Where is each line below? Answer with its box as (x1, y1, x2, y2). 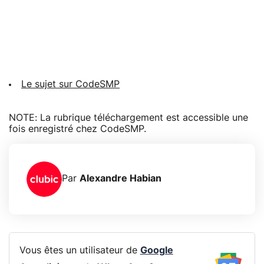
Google (140, 246, 173, 256)
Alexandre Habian (80, 174, 161, 184)
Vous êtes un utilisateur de (19, 246, 140, 256)
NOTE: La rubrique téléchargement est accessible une (9, 113, 248, 123)
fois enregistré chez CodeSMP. (9, 124, 146, 134)
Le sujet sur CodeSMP (21, 79, 120, 89)
